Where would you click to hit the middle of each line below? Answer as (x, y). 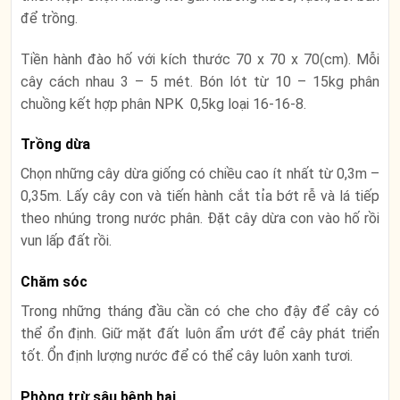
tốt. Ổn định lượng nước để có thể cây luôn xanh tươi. (187, 356)
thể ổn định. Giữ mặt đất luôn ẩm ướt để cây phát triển (200, 334)
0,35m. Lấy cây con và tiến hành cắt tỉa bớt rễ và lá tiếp (200, 196)
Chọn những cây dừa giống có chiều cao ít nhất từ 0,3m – (200, 174)
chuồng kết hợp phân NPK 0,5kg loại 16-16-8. (165, 104)
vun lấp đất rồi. (66, 241)
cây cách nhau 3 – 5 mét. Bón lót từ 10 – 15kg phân (200, 81)
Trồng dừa (55, 145)
